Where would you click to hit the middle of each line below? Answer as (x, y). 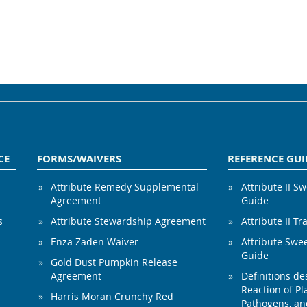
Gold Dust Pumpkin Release (114, 262)
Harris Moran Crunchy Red (112, 297)
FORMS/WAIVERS (79, 159)
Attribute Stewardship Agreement (128, 221)
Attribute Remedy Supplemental (125, 187)
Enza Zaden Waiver (95, 242)
